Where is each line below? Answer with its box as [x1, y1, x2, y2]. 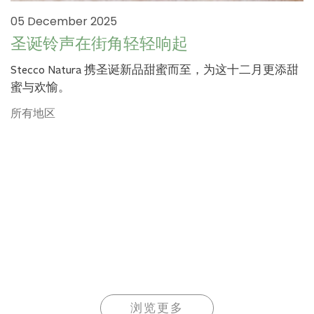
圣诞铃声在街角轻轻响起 [11, 36, 188, 53]
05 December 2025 [11, 13, 117, 29]
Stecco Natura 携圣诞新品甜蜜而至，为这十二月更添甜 [11, 62, 299, 76]
